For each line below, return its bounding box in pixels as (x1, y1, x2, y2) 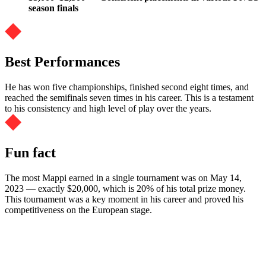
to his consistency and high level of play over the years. (5, 103, 211, 113)
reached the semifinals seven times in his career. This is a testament (5, 92, 254, 103)
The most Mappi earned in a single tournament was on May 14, (5, 172, 242, 183)
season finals (28, 3, 78, 14)
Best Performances (5, 54, 120, 70)
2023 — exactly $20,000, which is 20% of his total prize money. (5, 183, 246, 194)
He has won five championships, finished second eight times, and (5, 81, 249, 92)
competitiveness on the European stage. (5, 204, 152, 215)
